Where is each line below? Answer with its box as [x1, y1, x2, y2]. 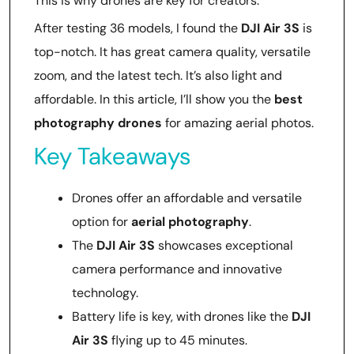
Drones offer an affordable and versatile [72, 190, 302, 206]
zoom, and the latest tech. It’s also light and [34, 67, 282, 84]
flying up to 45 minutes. [108, 332, 247, 348]
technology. [72, 284, 138, 301]
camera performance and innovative [72, 261, 282, 277]
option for [72, 213, 131, 230]
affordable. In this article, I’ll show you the [34, 91, 274, 107]
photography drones [34, 115, 162, 131]
